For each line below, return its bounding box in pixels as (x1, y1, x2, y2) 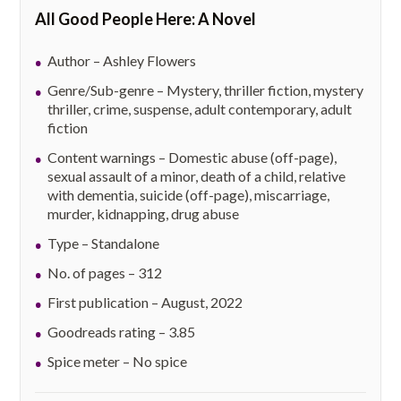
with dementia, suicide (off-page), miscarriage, (47, 186, 330, 204)
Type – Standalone (47, 235, 160, 252)
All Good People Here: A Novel (35, 9, 257, 30)
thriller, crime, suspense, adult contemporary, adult (47, 100, 353, 118)
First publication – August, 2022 (47, 294, 243, 311)
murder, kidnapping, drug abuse (47, 205, 240, 223)
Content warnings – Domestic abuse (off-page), (47, 149, 337, 166)
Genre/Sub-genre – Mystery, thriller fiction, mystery (47, 81, 364, 99)
